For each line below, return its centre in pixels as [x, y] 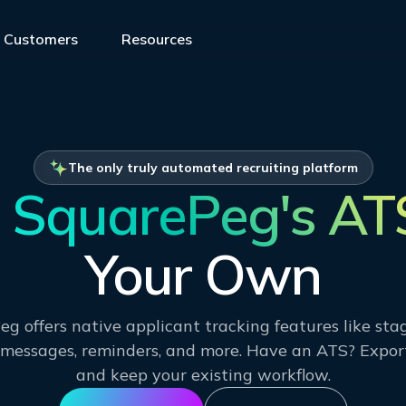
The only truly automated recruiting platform [213, 168]
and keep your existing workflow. [203, 375]
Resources [157, 39]
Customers [41, 39]
